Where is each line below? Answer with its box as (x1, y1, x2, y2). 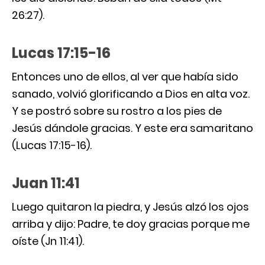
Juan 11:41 (12, 173, 80, 193)
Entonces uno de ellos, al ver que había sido (12, 69, 238, 84)
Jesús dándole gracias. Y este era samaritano (12, 120, 253, 135)
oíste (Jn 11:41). (12, 233, 84, 248)
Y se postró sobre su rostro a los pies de (12, 103, 222, 118)
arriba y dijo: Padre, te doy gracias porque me (12, 216, 250, 231)
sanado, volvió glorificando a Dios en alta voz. (12, 86, 250, 101)
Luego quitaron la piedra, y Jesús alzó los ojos (12, 199, 249, 214)
